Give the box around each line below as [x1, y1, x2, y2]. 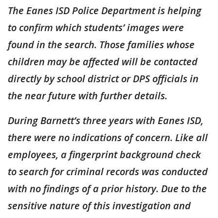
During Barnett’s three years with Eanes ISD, [8, 113, 203, 127]
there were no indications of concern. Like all [8, 130, 208, 144]
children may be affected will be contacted [8, 54, 198, 68]
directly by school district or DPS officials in [8, 72, 199, 85]
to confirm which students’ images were [8, 20, 184, 34]
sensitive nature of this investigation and [8, 199, 191, 212]
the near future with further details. [8, 89, 167, 102]
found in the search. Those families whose [8, 37, 195, 51]
